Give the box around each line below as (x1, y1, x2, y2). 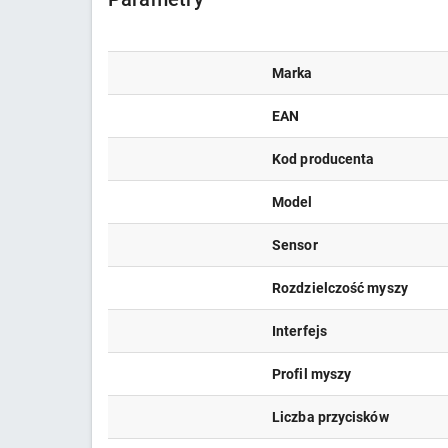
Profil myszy (272, 365, 352, 382)
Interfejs (272, 322, 327, 339)
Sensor (272, 236, 318, 253)
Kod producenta (272, 150, 375, 167)
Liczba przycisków (272, 408, 389, 425)
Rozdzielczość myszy (272, 279, 408, 296)
